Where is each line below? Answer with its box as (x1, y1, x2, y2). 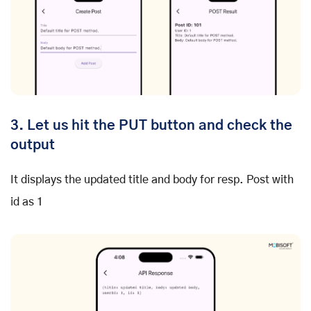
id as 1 (10, 196, 43, 208)
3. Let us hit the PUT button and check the (10, 119, 292, 133)
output (10, 138, 55, 153)
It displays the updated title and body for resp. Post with (10, 174, 294, 186)
